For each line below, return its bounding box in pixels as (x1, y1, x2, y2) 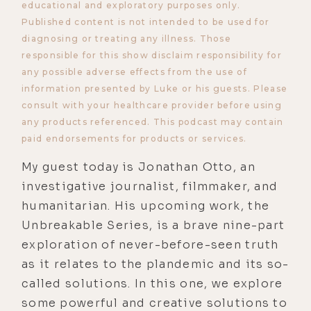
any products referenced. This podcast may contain (22, 116, 284, 127)
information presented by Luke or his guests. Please (22, 83, 288, 94)
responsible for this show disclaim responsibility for (22, 49, 282, 60)
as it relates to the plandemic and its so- (22, 256, 289, 271)
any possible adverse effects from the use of (22, 66, 248, 77)
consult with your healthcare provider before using (22, 99, 283, 110)
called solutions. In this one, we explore (22, 276, 283, 291)
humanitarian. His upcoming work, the (22, 198, 270, 213)
